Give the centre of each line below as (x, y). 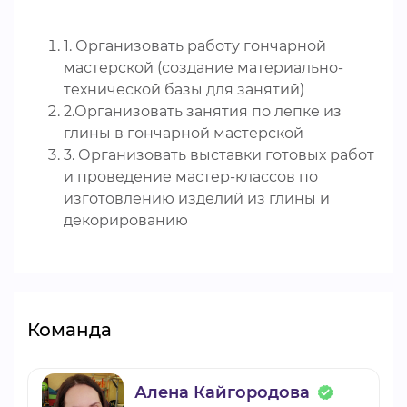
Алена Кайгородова (222, 392)
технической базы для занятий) (184, 89)
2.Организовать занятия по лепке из (203, 111)
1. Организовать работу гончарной (195, 46)
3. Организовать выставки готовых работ (219, 155)
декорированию (126, 220)
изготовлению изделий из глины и (197, 199)
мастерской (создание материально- (203, 68)
